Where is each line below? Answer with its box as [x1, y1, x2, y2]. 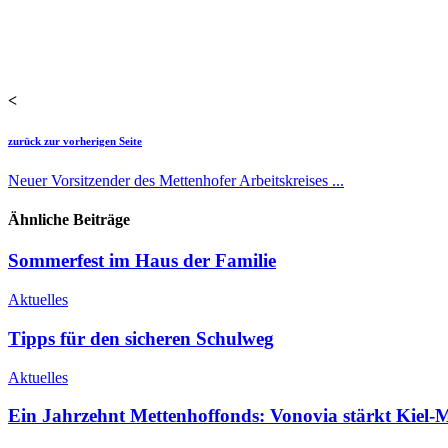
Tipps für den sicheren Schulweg [8, 327, 274, 349]
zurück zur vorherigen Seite [8, 134, 142, 147]
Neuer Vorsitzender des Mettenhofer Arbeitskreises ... [8, 171, 344, 189]
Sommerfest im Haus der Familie [8, 250, 276, 272]
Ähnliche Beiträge [8, 211, 130, 229]
